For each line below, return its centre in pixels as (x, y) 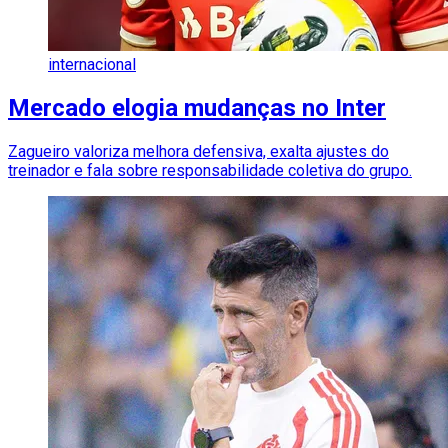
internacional (92, 64)
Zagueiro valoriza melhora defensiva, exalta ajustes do (198, 151)
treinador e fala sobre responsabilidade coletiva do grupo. (210, 170)
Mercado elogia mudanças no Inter (197, 107)
